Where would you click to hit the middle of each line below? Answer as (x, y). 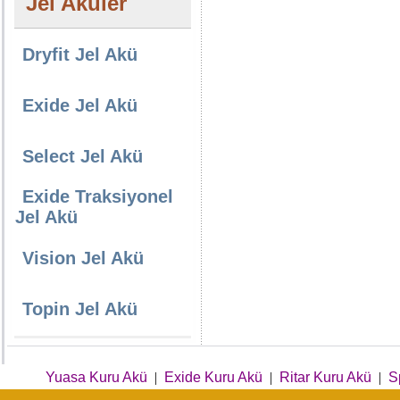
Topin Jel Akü (80, 309)
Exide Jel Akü (80, 105)
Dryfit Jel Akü (80, 54)
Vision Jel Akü (83, 258)
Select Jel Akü (83, 156)
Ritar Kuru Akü (325, 377)
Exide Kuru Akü (213, 377)
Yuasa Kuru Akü (96, 377)
